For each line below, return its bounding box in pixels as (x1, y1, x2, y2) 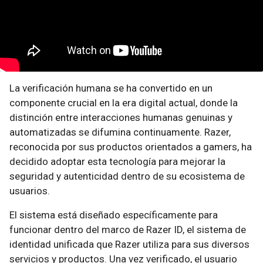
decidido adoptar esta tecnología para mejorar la (9, 156, 225, 167)
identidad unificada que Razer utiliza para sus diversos (9, 238, 249, 250)
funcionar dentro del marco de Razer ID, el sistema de (9, 224, 246, 235)
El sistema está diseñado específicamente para (9, 209, 218, 221)
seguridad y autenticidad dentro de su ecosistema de (9, 170, 245, 182)
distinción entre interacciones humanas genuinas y (9, 112, 232, 123)
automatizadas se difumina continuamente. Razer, (9, 126, 231, 138)
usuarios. (9, 185, 50, 197)
